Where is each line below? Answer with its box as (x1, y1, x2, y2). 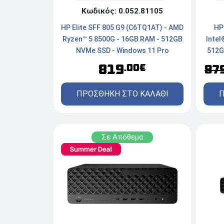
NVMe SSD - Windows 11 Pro (75, 46, 169, 55)
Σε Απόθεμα (101, 132, 143, 142)
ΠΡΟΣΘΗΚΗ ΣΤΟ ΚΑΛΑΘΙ (76, 89, 168, 99)
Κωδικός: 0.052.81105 (81, 6, 163, 16)
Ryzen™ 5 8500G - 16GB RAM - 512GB (62, 35, 182, 43)
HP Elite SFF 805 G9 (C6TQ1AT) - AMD (61, 23, 183, 32)
